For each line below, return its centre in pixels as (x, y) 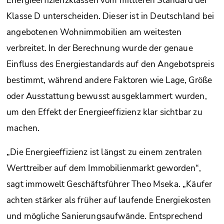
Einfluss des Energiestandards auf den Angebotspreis (110, 64)
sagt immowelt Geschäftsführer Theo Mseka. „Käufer (109, 184)
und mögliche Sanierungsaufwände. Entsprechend (105, 216)
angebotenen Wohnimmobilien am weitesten (94, 32)
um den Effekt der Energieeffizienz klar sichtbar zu (104, 112)
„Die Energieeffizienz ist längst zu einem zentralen (104, 152)
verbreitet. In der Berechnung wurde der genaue (100, 48)
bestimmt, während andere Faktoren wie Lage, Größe (109, 80)
